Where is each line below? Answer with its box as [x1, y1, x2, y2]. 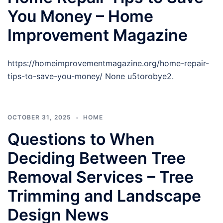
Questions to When [7, 129, 155, 149]
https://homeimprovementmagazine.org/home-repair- [7, 58, 209, 68]
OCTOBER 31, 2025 [7, 113, 71, 121]
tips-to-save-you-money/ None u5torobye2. [7, 71, 174, 81]
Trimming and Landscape [7, 186, 201, 206]
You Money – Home [7, 6, 153, 26]
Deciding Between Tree [7, 148, 186, 168]
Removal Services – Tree [7, 167, 194, 187]
